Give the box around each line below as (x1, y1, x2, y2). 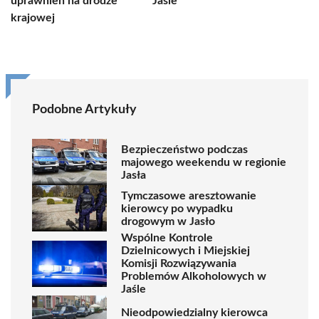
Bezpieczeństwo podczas (121, 143, 248, 155)
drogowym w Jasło (121, 215, 215, 227)
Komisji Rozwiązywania (121, 258, 236, 269)
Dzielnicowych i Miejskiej (121, 245, 250, 256)
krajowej (11, 12, 55, 23)
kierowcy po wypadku (121, 202, 233, 214)
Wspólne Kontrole (121, 232, 213, 244)
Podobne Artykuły (32, 103, 137, 116)
